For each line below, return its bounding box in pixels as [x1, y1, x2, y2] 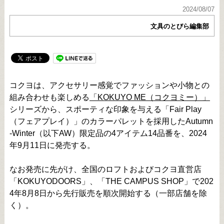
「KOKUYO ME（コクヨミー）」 [89, 92, 210, 101]
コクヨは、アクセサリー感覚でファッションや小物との [9, 80, 209, 89]
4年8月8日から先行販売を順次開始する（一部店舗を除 [9, 188, 207, 197]
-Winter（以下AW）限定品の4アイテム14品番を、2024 [9, 128, 207, 137]
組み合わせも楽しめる [9, 92, 89, 101]
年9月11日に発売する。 [9, 140, 95, 149]
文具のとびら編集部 [150, 22, 209, 30]
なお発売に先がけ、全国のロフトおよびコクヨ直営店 [9, 164, 201, 173]
